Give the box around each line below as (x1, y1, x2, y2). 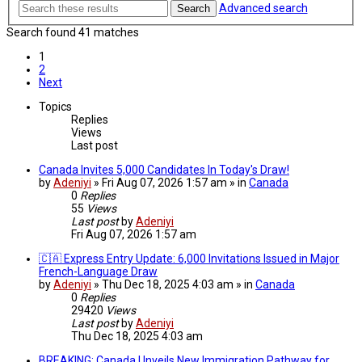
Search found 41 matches (6, 25, 139, 39)
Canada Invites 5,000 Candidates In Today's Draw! (39, 162, 289, 176)
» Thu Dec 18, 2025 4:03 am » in (94, 277, 255, 291)
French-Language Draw (39, 264, 158, 278)
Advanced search (218, 2, 308, 15)
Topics (39, 99, 72, 113)
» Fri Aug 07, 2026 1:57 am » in (94, 175, 249, 189)
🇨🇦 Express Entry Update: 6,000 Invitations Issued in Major (39, 251, 339, 265)
